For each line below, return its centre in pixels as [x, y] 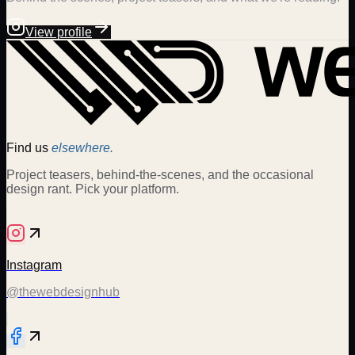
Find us [29, 148]
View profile [59, 32]
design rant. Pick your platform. [93, 189]
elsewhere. [82, 148]
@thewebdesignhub [63, 292]
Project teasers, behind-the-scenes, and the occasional [160, 175]
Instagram [34, 265]
